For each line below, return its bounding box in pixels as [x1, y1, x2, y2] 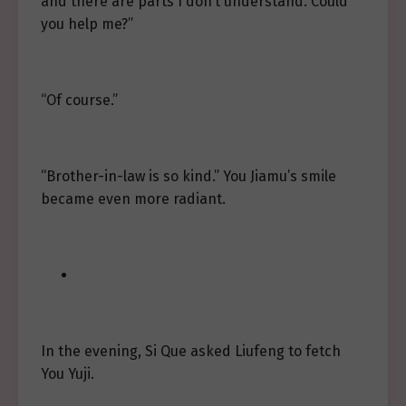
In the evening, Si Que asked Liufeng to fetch [41, 343, 341, 361]
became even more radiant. [41, 190, 226, 208]
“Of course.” [41, 92, 118, 110]
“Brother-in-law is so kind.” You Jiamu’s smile [41, 168, 336, 186]
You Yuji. [41, 365, 94, 383]
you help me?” [41, 15, 133, 34]
